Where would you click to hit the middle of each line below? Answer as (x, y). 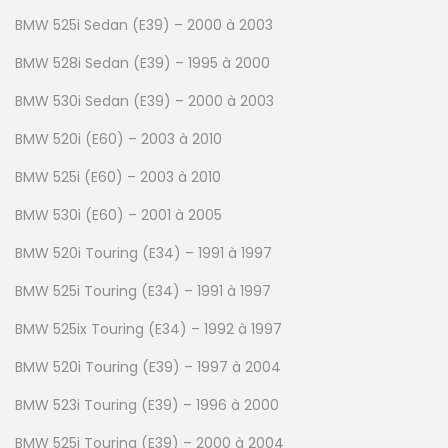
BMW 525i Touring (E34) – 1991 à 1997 (143, 290)
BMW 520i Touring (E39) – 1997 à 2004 (148, 366)
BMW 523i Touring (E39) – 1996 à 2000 (147, 404)
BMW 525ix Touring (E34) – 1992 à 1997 (148, 328)
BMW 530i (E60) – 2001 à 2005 (118, 214)
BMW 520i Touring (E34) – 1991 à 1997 (143, 252)
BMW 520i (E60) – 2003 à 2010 (118, 138)
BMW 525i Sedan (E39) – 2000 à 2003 (144, 24)
